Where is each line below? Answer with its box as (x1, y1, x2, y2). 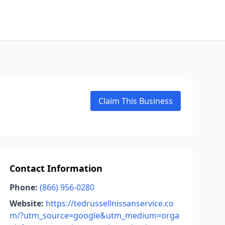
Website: (9, 198, 44, 209)
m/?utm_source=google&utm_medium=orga (9, 210, 179, 221)
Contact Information (9, 162, 102, 174)
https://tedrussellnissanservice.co (45, 198, 174, 209)
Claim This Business (98, 95, 173, 106)
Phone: (9, 182, 38, 193)
